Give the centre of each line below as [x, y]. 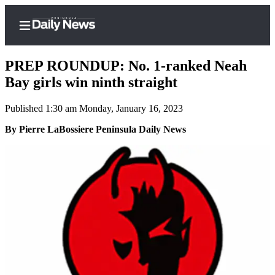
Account [80, 202]
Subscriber [66, 134]
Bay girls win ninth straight [91, 83]
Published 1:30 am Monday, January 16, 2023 [94, 109]
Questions [83, 253]
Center [56, 147]
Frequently [87, 226]
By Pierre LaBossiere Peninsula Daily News [95, 130]
